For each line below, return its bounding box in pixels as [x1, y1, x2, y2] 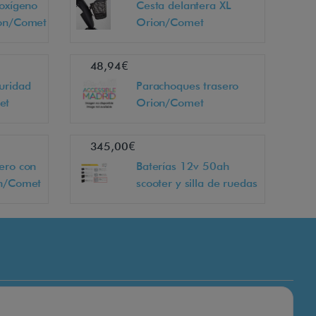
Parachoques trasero [135, 79, 239, 93]
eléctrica [135, 193, 178, 207]
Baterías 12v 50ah [135, 159, 229, 174]
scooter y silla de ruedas [135, 176, 257, 190]
